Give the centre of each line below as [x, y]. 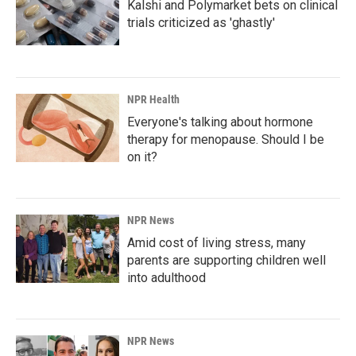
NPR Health [153, 99]
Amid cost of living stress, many [217, 242]
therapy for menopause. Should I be [226, 139]
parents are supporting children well [226, 260]
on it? [142, 157]
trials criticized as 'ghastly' [201, 22]
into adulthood [166, 277]
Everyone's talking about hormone [220, 122]
